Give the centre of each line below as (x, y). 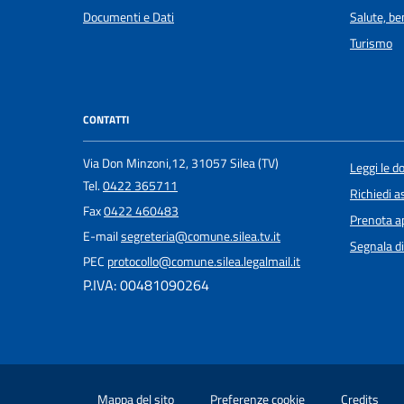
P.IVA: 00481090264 (146, 285)
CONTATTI (106, 119)
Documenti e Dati (129, 17)
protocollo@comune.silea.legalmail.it (204, 262)
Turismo (371, 43)
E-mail (102, 237)
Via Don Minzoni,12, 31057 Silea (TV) (181, 164)
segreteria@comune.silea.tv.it (201, 237)
